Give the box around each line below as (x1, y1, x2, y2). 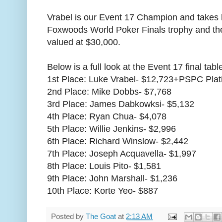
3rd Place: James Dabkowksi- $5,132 (47, 99, 194, 109)
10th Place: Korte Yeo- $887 (47, 185, 158, 196)
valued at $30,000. (47, 37, 120, 47)
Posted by (51, 212, 86, 221)
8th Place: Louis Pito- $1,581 (47, 161, 161, 171)
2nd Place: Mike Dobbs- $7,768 (47, 86, 171, 97)
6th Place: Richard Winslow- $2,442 (47, 136, 188, 146)
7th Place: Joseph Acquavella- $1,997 (47, 148, 196, 159)
